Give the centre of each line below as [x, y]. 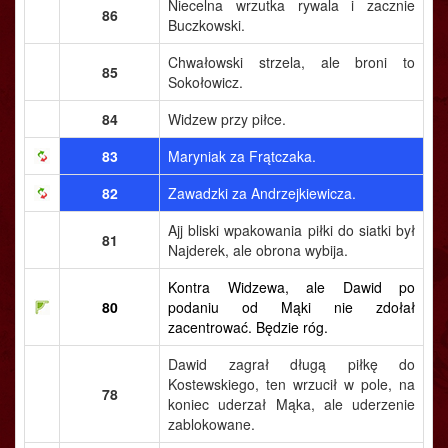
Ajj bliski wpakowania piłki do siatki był [291, 230]
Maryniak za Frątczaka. [242, 156]
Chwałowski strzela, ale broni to [291, 62]
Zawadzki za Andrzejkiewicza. [262, 193]
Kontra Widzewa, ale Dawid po [291, 287]
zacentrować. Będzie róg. [248, 327]
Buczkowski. [206, 25]
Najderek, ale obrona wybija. [258, 250]
